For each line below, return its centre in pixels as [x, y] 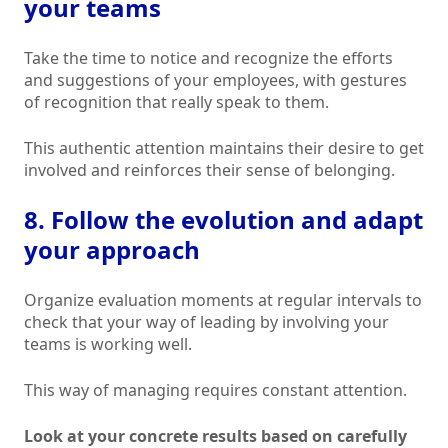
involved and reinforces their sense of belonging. [209, 170]
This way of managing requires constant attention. [215, 390]
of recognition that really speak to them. [176, 102]
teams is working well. [108, 344]
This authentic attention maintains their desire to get [224, 148]
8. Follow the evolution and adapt [223, 220]
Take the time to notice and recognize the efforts [208, 58]
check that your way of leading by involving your [206, 322]
